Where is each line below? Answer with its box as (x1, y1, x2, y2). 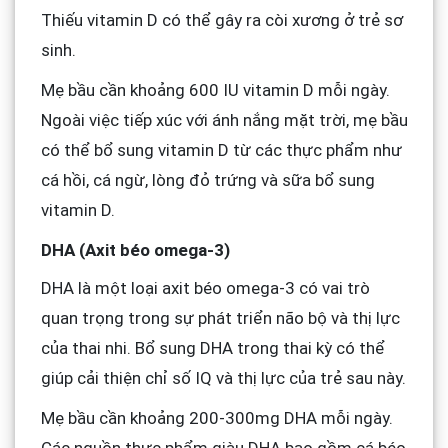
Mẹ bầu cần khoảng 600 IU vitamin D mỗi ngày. (40, 79, 390, 100)
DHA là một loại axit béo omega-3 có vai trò (40, 278, 370, 299)
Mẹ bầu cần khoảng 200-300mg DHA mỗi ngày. (40, 408, 393, 429)
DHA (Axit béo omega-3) (40, 239, 230, 260)
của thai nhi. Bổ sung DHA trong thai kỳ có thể (40, 338, 385, 359)
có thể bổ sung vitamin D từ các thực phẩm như (40, 139, 402, 160)
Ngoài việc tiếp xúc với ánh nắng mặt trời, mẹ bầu (40, 109, 408, 130)
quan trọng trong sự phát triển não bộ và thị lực (40, 308, 400, 329)
